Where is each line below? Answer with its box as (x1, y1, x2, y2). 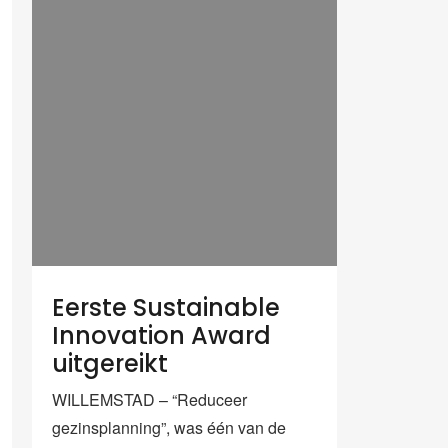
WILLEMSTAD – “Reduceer (52, 387, 247, 411)
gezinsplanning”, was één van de (52, 415, 286, 439)
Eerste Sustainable (52, 290, 280, 324)
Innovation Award (52, 318, 271, 352)
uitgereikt (52, 346, 168, 380)
